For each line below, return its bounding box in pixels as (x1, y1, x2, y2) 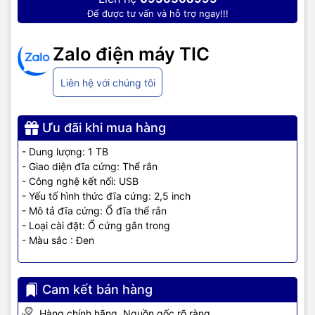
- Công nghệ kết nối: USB (22, 175, 139, 188)
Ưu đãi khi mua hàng (42, 120, 166, 136)
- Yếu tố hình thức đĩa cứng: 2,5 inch (22, 190, 191, 202)
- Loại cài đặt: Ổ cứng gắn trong (22, 219, 170, 232)
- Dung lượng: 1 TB (22, 146, 108, 158)
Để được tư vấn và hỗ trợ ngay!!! (86, 8, 229, 20)
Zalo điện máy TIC (53, 43, 210, 65)
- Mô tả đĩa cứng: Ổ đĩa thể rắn (22, 205, 167, 217)
